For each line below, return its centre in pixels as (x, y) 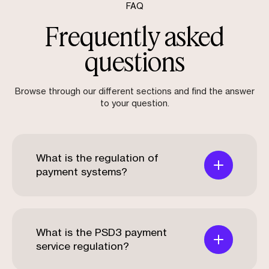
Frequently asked (134, 36)
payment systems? (82, 172)
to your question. (134, 104)
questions (134, 62)
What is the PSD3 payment (101, 233)
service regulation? (83, 247)
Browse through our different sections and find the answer (134, 92)
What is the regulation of (97, 159)
